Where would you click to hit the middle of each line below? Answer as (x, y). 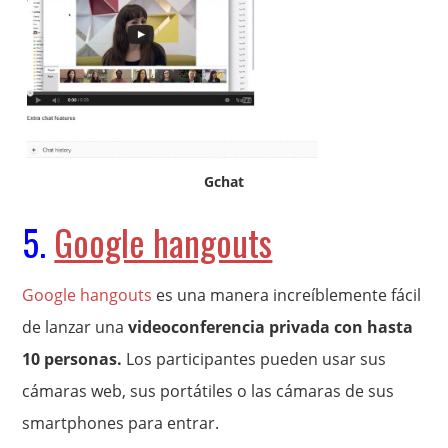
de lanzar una (75, 326)
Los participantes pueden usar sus (254, 358)
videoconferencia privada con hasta (271, 326)
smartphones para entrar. (121, 422)
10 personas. (72, 358)
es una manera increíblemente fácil (287, 294)
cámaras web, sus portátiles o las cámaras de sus (208, 390)
